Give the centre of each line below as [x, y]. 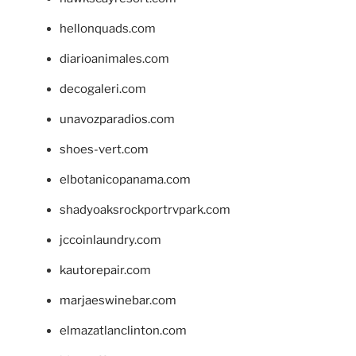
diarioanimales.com [114, 58]
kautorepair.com [105, 270]
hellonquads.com [108, 28]
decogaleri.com [103, 89]
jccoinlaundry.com [110, 240]
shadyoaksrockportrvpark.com [145, 209]
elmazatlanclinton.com [123, 330]
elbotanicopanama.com [125, 179]
